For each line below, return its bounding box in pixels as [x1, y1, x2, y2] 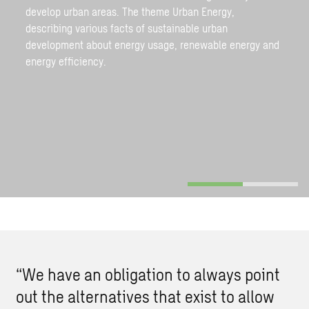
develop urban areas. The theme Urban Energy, [26, 4, 235, 18]
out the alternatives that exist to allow [15, 286, 275, 306]
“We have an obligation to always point [15, 263, 280, 284]
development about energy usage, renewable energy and [26, 37, 280, 51]
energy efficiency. [26, 54, 107, 68]
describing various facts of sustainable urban [26, 21, 228, 34]
